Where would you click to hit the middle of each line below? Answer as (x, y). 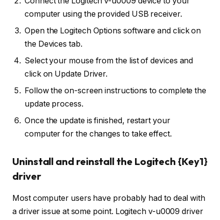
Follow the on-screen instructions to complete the (116, 90)
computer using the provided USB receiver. (103, 14)
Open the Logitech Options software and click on (113, 30)
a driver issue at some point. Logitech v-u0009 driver (108, 211)
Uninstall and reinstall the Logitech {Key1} (110, 162)
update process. (54, 104)
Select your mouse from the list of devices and (109, 60)
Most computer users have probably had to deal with (109, 198)
